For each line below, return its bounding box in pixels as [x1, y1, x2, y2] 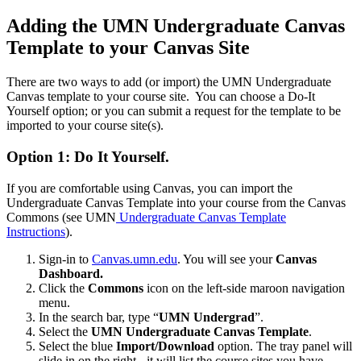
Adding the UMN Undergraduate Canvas [6, 15, 345, 37]
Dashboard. [39, 266, 103, 280]
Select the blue [39, 338, 116, 353]
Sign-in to [39, 251, 92, 266]
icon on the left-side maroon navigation [143, 280, 345, 295]
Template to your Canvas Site [6, 37, 250, 59]
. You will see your [177, 251, 276, 266]
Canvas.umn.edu [92, 251, 177, 266]
